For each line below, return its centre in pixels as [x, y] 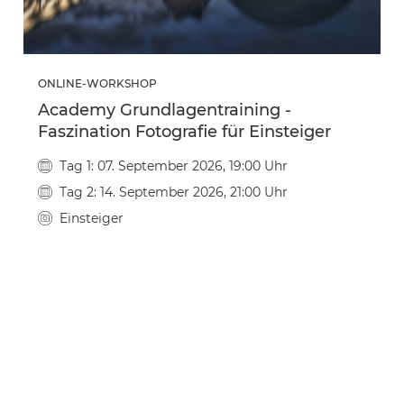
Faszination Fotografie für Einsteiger [184, 131]
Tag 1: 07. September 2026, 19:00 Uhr [174, 165]
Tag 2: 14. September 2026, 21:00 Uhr [174, 192]
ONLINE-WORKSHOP [97, 83]
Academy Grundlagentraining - [165, 110]
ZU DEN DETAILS [202, 326]
